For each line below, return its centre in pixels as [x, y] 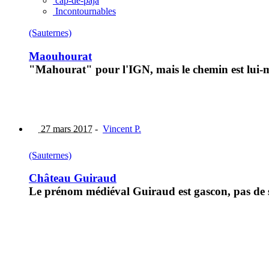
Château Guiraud [73, 178]
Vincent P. [122, 128]
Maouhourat [60, 56]
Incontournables [84, 11]
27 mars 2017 [65, 128]
